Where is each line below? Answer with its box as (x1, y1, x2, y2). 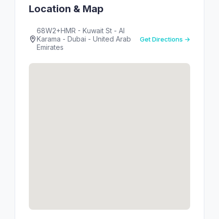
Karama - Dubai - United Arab (37, 35, 131, 43)
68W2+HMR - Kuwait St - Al (37, 26, 125, 35)
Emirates (37, 43, 64, 51)
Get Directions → (140, 35, 190, 43)
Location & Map (29, 3, 104, 15)
